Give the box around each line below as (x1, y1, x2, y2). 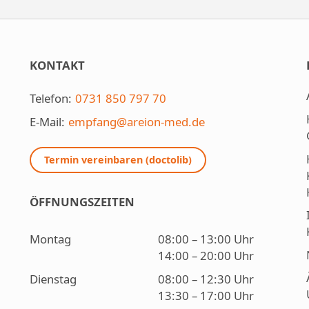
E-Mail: (29, 113, 65, 130)
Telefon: (29, 90, 72, 107)
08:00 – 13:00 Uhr (157, 230, 254, 247)
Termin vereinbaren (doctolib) (43, 152, 192, 166)
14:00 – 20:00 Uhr (157, 247, 254, 263)
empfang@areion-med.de (68, 113, 205, 130)
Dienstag (29, 270, 77, 287)
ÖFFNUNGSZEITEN (29, 193, 134, 210)
